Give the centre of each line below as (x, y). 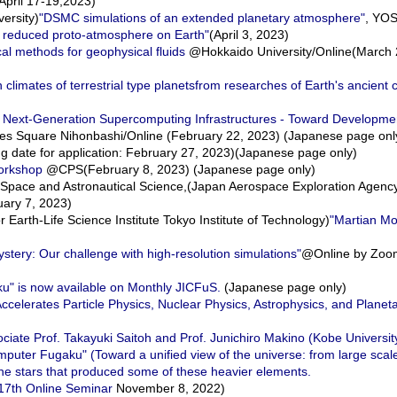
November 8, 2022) (169, 388)
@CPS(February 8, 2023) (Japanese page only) (179, 169)
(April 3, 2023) (249, 35)
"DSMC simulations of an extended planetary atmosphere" (202, 18)
